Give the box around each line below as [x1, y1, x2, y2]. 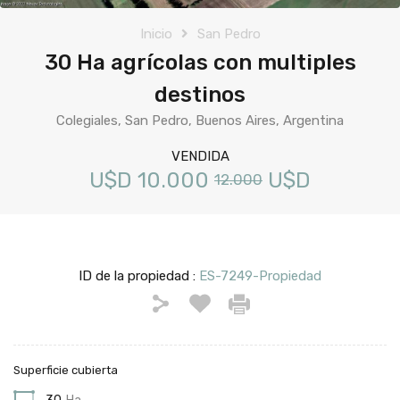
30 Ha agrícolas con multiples [44, 49, 356, 75]
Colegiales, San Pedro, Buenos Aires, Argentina [56, 112, 344, 129]
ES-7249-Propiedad [199, 267, 321, 284]
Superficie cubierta [13, 362, 118, 377]
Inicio [139, 25, 172, 42]
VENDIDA [171, 147, 229, 164]
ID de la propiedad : [79, 267, 199, 284]
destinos [154, 81, 246, 107]
